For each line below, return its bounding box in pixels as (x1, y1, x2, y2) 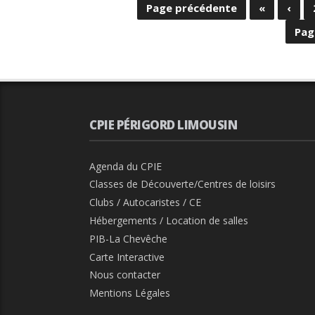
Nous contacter (89, 268, 160, 282)
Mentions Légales (89, 286, 170, 300)
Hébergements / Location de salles (89, 214, 248, 227)
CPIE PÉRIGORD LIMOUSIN (89, 116, 237, 133)
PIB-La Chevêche (89, 231, 167, 245)
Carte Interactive (89, 250, 165, 264)
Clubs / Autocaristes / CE (89, 195, 201, 210)
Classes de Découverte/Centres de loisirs (89, 177, 276, 191)
